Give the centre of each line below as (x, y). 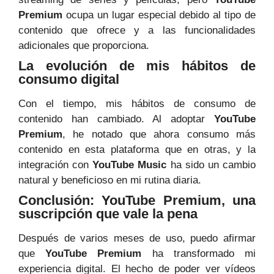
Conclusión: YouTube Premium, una (137, 201)
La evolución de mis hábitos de (137, 66)
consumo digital (69, 80)
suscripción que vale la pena (108, 214)
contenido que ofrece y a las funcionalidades (137, 31)
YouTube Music (130, 165)
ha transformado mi (199, 254)
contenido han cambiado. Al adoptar (116, 119)
